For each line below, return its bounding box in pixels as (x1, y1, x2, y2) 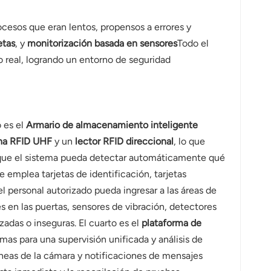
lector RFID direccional (74, 135, 174, 148)
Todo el (177, 38, 209, 50)
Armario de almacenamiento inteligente (25, 119, 198, 131)
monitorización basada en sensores (27, 38, 177, 50)
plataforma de (141, 217, 201, 229)
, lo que (173, 135, 205, 148)
